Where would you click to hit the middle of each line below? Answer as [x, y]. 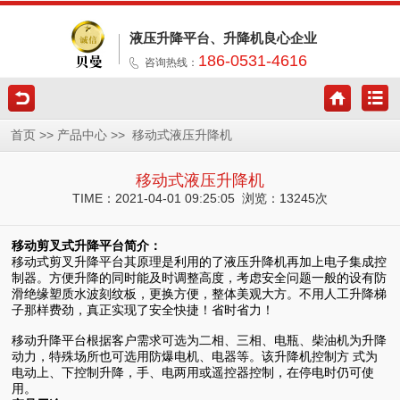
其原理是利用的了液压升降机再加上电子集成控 [256, 262]
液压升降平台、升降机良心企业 [223, 38]
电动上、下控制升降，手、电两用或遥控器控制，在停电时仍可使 [193, 373]
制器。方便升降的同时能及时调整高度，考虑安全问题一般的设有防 [200, 279]
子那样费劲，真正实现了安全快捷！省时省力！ [143, 311]
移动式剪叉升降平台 [68, 262]
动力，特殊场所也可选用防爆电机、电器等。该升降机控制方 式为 [195, 357]
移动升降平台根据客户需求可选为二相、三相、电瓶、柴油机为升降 [200, 341]
